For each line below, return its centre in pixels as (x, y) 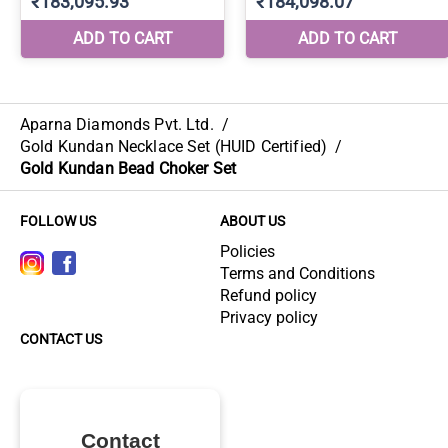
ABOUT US (252, 221)
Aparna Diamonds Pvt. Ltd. (117, 124)
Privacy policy (269, 317)
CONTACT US (61, 339)
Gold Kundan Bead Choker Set (128, 168)
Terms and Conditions (297, 273)
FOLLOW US (58, 221)
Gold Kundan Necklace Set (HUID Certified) (174, 146)
